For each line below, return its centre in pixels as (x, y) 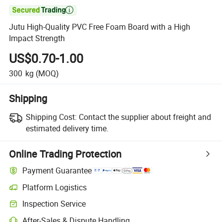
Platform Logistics (55, 187)
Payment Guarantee (57, 171)
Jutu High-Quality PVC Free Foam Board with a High (100, 27)
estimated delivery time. (67, 128)
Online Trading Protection (65, 154)
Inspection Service (54, 204)
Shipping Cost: (51, 117)
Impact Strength (37, 38)
